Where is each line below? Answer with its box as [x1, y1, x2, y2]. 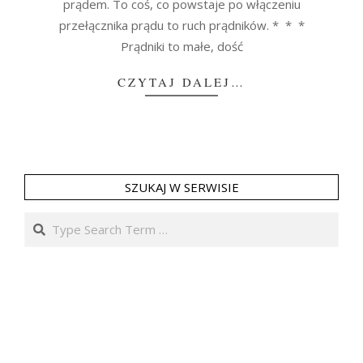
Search [24, 211, 66, 228]
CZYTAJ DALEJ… [117, 73, 246, 90]
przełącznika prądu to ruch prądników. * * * [58, 16, 305, 33]
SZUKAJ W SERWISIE [124, 178, 239, 195]
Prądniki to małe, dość [120, 37, 243, 54]
